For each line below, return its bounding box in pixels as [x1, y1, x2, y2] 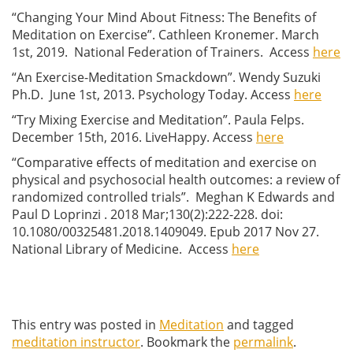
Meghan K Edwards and [195, 188, 335, 206]
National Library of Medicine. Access [12, 240, 232, 258]
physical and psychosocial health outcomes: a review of [12, 170, 340, 188]
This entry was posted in [12, 315, 159, 333]
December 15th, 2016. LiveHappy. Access [12, 128, 256, 146]
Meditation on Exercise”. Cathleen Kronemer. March [12, 25, 319, 43]
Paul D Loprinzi [12, 205, 104, 223]
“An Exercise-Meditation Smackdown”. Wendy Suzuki [12, 68, 321, 86]
